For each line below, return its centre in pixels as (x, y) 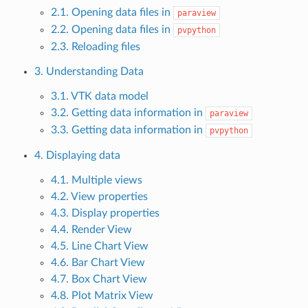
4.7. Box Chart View (99, 279)
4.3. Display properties (105, 213)
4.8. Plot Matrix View (102, 295)
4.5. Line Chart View (99, 246)
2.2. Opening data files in (112, 29)
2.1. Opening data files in (112, 12)
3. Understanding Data (89, 71)
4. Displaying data (77, 155)
